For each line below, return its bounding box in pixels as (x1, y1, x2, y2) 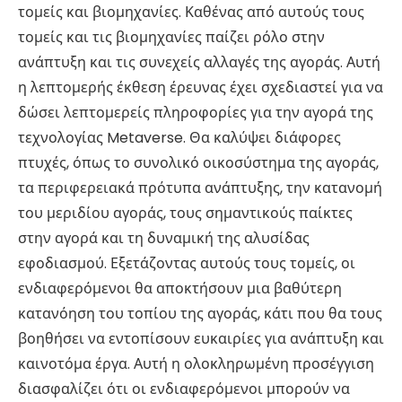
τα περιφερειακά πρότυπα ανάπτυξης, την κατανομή (18, 178, 382, 199)
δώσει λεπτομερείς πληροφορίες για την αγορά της (18, 102, 373, 124)
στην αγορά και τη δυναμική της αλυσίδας (18, 228, 310, 249)
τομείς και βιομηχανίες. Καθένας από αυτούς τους (18, 2, 364, 23)
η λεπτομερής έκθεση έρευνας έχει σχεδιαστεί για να (18, 77, 383, 99)
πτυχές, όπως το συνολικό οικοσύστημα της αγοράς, (18, 153, 379, 174)
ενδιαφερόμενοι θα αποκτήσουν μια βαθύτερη (18, 278, 342, 300)
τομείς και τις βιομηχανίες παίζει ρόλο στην (18, 27, 325, 48)
